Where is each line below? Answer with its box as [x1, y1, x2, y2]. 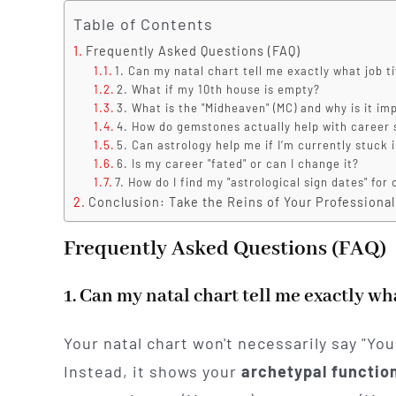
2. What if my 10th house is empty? [117, 81, 321, 96]
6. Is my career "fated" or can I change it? [117, 156, 360, 171]
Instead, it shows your [63, 362, 241, 382]
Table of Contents [72, 13, 213, 34]
